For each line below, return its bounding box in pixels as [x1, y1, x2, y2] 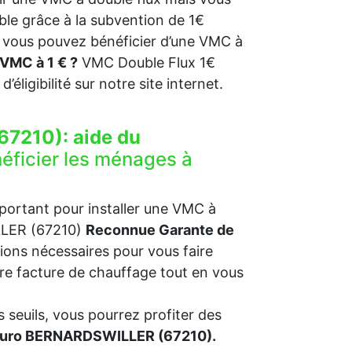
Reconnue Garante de [86, 222, 234, 238]
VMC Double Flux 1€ [78, 54, 215, 71]
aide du [73, 126, 141, 148]
